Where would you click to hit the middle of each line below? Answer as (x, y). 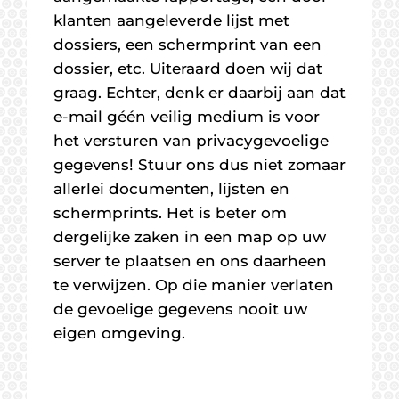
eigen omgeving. (119, 333)
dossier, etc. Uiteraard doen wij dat (188, 69)
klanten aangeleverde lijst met (171, 20)
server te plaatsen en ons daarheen (190, 261)
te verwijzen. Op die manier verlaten (194, 285)
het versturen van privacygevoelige (191, 141)
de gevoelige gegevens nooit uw (180, 309)
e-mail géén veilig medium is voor (187, 117)
